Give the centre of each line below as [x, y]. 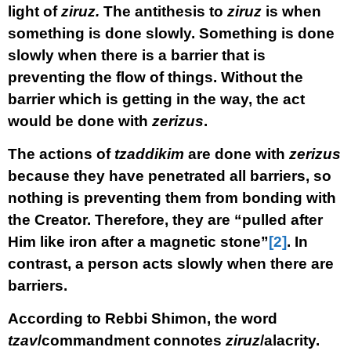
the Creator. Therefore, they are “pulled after [165, 220]
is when [291, 11]
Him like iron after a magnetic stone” [138, 242]
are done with [237, 154]
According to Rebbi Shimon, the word [143, 318]
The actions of [61, 154]
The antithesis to [163, 11]
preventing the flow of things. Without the [156, 77]
